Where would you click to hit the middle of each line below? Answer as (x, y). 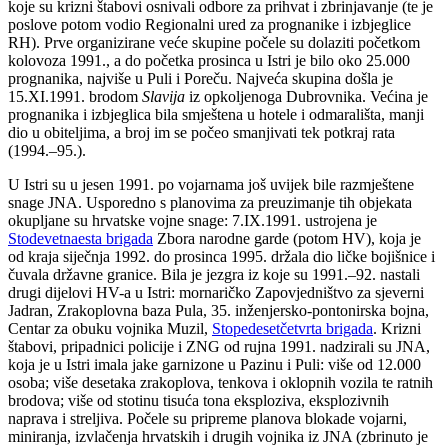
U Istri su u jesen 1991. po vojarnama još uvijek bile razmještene (211, 184)
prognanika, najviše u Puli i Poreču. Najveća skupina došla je (200, 78)
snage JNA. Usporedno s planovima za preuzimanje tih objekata (210, 202)
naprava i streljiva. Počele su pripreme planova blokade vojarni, (207, 418)
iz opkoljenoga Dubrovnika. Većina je (306, 96)
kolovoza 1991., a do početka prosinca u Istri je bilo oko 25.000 (209, 60)
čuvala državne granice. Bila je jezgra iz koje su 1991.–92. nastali (214, 274)
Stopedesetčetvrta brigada (292, 328)
